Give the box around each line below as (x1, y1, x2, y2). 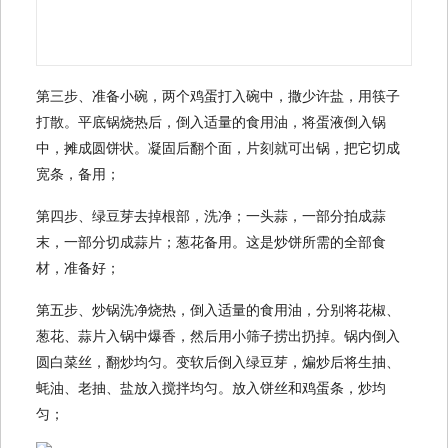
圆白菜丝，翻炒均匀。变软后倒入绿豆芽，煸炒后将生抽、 (36, 351, 400, 372)
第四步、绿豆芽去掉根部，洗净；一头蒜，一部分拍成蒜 (36, 205, 386, 226)
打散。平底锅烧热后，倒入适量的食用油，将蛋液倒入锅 (36, 111, 386, 132)
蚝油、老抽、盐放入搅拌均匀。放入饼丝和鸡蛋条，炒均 (36, 377, 386, 398)
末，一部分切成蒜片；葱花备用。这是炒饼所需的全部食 (36, 231, 386, 252)
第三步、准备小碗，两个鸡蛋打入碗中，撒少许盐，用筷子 (36, 85, 400, 106)
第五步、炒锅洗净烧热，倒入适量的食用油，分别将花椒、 (36, 299, 400, 320)
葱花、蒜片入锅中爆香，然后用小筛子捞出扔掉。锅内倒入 (36, 325, 400, 346)
